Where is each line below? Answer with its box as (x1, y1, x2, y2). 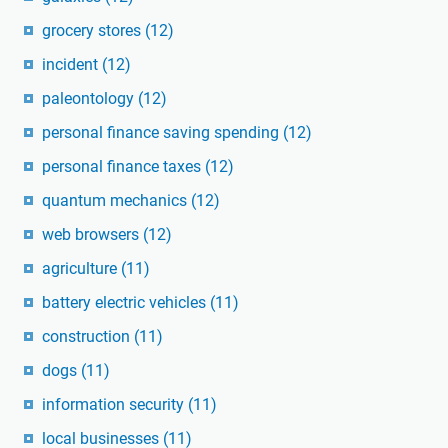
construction (42, 327, 134, 347)
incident (42, 55, 102, 75)
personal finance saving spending (42, 123, 283, 143)
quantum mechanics (42, 191, 191, 211)
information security (42, 395, 188, 415)
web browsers (42, 225, 143, 245)
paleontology (42, 89, 138, 109)
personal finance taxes (42, 157, 205, 177)
